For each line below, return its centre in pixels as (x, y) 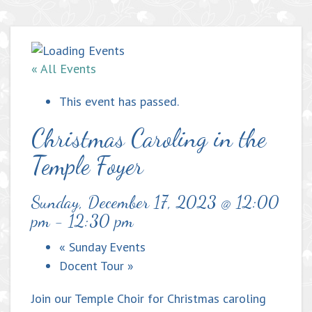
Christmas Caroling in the (149, 139)
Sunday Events (106, 247)
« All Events (64, 69)
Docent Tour (93, 266)
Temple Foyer (87, 166)
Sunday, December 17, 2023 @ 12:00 (155, 202)
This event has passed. (119, 102)
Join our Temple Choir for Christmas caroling (149, 299)
